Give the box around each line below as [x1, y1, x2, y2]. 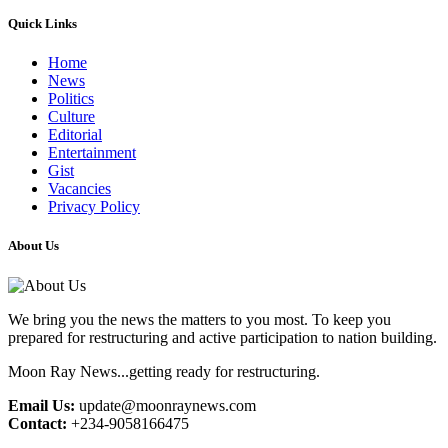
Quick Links [8, 16, 77, 32]
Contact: [8, 414, 67, 432]
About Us [8, 238, 59, 254]
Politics [48, 90, 94, 108]
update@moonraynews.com [75, 396, 256, 414]
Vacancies [48, 180, 111, 198]
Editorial [48, 126, 102, 144]
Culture [48, 108, 95, 126]
